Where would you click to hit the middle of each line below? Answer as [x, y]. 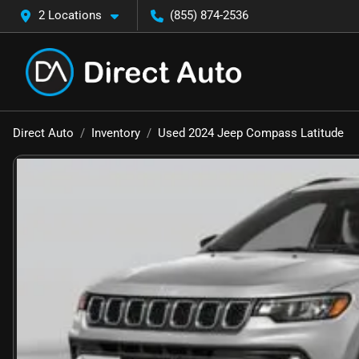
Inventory [116, 133]
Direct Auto [43, 133]
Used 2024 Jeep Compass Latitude [251, 133]
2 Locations [70, 15]
